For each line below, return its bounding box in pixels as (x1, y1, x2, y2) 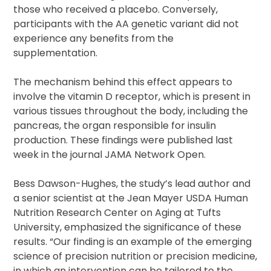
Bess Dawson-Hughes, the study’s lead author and (13, 177, 251, 191)
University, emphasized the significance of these (13, 220, 242, 235)
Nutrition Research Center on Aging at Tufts (13, 206, 221, 220)
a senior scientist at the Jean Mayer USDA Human (13, 191, 249, 206)
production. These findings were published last (13, 133, 233, 148)
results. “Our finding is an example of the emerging (13, 235, 252, 249)
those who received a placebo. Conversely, (13, 2, 218, 17)
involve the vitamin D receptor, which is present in (13, 90, 251, 104)
